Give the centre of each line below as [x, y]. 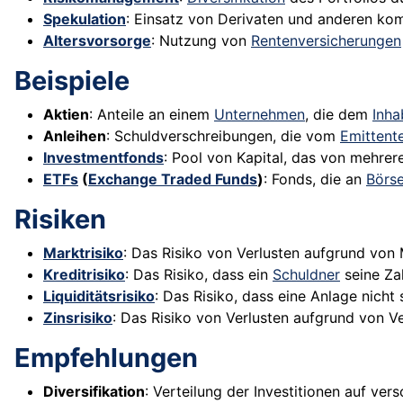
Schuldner [306, 275]
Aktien [66, 115]
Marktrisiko [83, 253]
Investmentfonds [103, 158]
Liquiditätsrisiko [99, 296]
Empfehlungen [106, 358]
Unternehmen [260, 115]
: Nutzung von [201, 41]
